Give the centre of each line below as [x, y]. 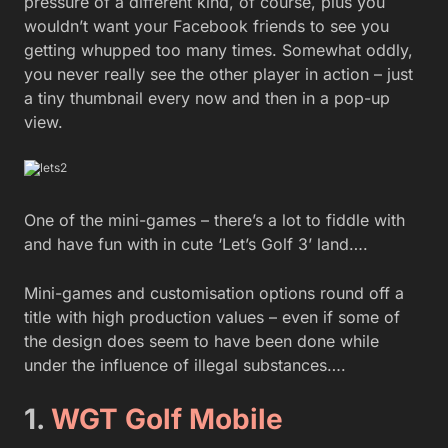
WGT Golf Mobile [167, 419]
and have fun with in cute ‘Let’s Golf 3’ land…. [196, 244]
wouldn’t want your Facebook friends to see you [206, 26]
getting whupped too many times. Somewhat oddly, [218, 50]
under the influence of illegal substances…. [185, 365]
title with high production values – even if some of [212, 317]
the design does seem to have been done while [201, 341]
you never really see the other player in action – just [218, 74]
